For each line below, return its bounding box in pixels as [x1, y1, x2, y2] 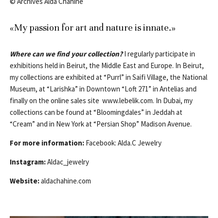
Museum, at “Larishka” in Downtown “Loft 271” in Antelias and [10, 84, 197, 94]
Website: [10, 176, 39, 186]
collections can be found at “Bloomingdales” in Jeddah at [10, 108, 182, 117]
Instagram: [10, 157, 46, 167]
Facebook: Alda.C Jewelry [84, 138, 162, 148]
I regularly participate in [123, 49, 195, 59]
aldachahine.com [39, 176, 91, 186]
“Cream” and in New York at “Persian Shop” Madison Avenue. [10, 119, 192, 129]
